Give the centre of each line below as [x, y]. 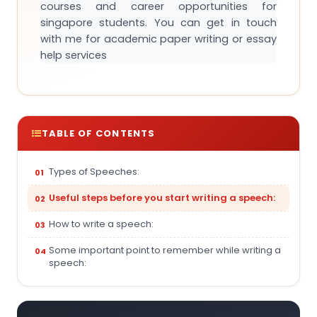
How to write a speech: [101, 224]
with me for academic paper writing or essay [158, 39]
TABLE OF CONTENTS [98, 133]
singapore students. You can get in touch [158, 22]
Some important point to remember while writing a [165, 250]
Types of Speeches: [94, 171]
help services [74, 55]
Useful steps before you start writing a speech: [162, 197]
